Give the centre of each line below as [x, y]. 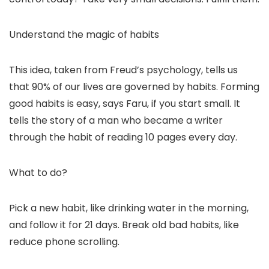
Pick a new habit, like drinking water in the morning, [129, 208]
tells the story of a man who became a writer [116, 121]
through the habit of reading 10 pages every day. [123, 138]
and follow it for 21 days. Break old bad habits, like [124, 225]
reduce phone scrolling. [64, 242]
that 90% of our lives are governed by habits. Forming [134, 87]
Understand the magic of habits [84, 35]
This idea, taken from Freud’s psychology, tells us [123, 70]
